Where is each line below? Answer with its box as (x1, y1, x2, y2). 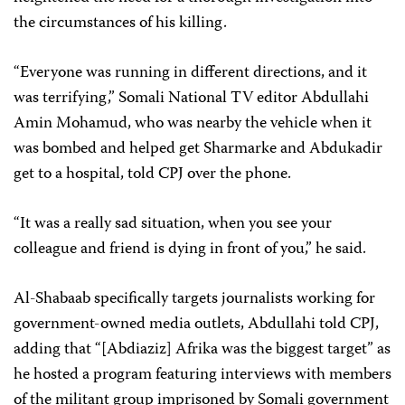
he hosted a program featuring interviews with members (14, 362, 391, 389)
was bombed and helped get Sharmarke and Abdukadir (14, 136, 382, 163)
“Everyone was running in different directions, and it (14, 60, 367, 87)
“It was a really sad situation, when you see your (14, 211, 332, 238)
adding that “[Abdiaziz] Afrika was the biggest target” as (14, 336, 391, 363)
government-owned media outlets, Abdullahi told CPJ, (14, 311, 379, 338)
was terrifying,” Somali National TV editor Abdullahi (14, 85, 369, 112)
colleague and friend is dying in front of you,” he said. (14, 236, 366, 263)
